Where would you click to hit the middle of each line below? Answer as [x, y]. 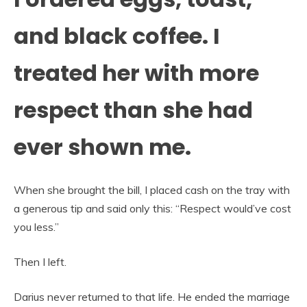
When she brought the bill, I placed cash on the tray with [152, 189]
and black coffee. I [117, 36]
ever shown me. [102, 147]
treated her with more [136, 73]
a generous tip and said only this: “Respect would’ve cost [152, 208]
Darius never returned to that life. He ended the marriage [152, 296]
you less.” [36, 226]
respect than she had [133, 110]
